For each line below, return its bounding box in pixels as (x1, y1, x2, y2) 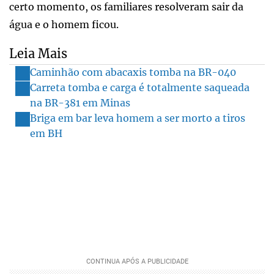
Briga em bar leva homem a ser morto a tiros (30, 111, 245, 124)
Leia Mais (9, 45, 67, 61)
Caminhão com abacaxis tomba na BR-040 (30, 65, 236, 78)
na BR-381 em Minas (30, 96, 130, 109)
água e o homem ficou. (9, 18, 121, 31)
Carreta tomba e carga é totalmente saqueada (30, 81, 250, 94)
